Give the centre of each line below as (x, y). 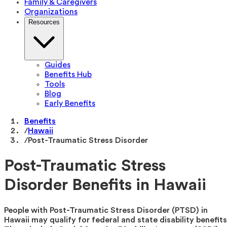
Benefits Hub (68, 74)
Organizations (51, 12)
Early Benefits (70, 103)
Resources (44, 22)
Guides (58, 65)
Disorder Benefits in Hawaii (105, 185)
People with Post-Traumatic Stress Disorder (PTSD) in (106, 210)
